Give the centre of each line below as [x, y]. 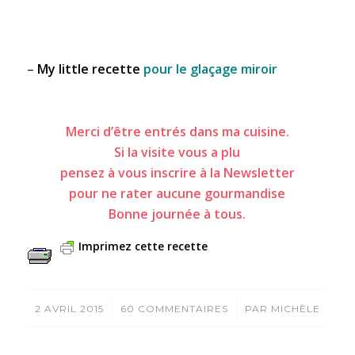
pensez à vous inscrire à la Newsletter [177, 173]
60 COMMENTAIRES [174, 308]
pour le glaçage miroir [210, 69]
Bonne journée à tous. [177, 214]
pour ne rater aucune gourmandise [177, 194]
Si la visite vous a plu [177, 153]
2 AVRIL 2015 [69, 308]
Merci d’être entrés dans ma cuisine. [177, 132]
